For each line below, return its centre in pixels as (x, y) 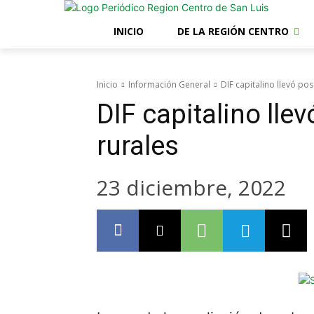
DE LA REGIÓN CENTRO (233, 31)
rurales (138, 146)
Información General (169, 84)
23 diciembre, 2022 (191, 187)
